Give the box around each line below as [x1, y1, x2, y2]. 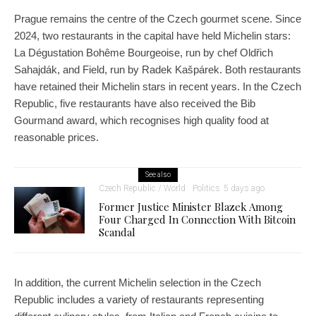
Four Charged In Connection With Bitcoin [99, 212, 296, 226]
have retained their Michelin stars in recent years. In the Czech [14, 80, 301, 92]
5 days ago [224, 183, 265, 193]
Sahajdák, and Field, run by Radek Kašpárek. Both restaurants [14, 63, 301, 75]
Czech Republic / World [99, 183, 186, 193]
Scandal [99, 224, 135, 239]
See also [145, 170, 171, 178]
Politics [193, 183, 220, 193]
